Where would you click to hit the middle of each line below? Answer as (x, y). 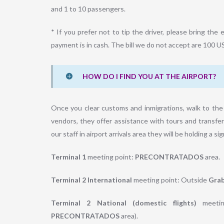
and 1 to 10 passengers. (88, 9)
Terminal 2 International (91, 180)
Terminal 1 (68, 157)
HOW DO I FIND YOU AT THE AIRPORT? (149, 76)
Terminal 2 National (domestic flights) (124, 203)
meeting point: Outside (170, 180)
